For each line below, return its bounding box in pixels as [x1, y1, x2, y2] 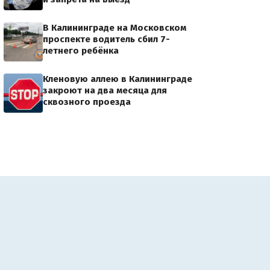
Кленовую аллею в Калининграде [43, 74, 192, 84]
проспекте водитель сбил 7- [43, 34, 170, 45]
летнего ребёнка [43, 45, 119, 56]
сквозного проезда [43, 96, 131, 107]
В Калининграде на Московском [43, 22, 186, 33]
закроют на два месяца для [43, 85, 167, 96]
